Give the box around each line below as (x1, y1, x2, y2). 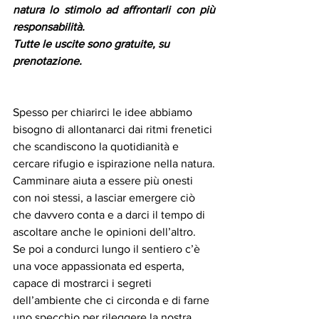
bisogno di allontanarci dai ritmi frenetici (13, 123, 215, 136)
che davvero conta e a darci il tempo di (13, 209, 208, 221)
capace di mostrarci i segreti (13, 277, 155, 290)
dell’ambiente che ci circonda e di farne (13, 294, 212, 307)
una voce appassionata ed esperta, (13, 260, 187, 273)
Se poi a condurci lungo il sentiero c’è (13, 243, 203, 256)
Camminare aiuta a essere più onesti (13, 174, 196, 187)
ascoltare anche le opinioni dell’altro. (13, 226, 199, 239)
